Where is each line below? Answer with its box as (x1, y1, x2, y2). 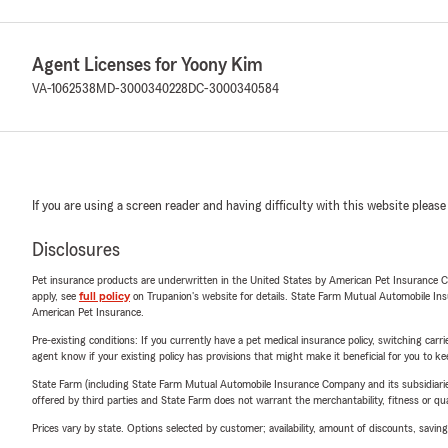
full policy (79, 290, 130, 302)
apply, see (32, 290, 79, 302)
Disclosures (32, 240, 120, 260)
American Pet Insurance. (32, 306, 144, 318)
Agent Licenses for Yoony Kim (32, 55, 263, 75)
